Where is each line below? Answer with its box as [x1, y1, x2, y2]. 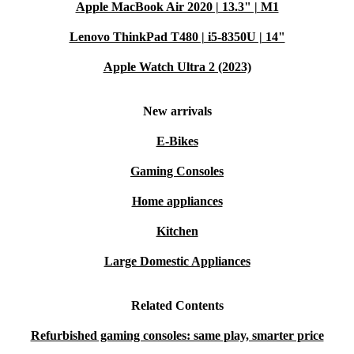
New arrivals [142, 104, 212, 118]
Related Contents [130, 299, 224, 312]
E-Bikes [156, 134, 198, 148]
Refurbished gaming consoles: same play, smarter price [30, 329, 324, 342]
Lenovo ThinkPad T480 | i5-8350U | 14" [69, 30, 285, 43]
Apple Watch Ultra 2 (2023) [103, 60, 251, 73]
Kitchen [156, 224, 198, 238]
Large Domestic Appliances [104, 254, 250, 268]
